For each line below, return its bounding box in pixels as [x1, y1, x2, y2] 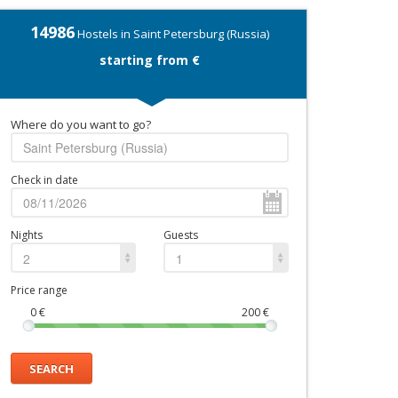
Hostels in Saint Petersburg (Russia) [75, 26, 269, 42]
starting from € [99, 52, 200, 68]
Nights [11, 227, 43, 243]
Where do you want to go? [11, 116, 151, 132]
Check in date [11, 172, 78, 187]
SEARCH [29, 360, 74, 377]
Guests [163, 227, 199, 243]
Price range [11, 283, 68, 298]
